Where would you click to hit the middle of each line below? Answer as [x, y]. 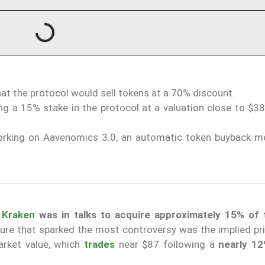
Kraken [19, 215]
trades [99, 245]
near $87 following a [167, 245]
